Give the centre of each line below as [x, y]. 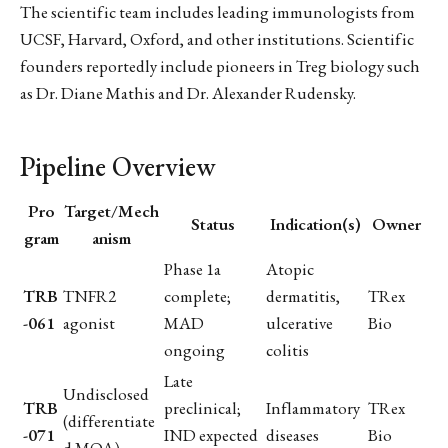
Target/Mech [111, 211]
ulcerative [299, 323]
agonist [89, 323]
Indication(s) [315, 224]
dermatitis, [303, 296]
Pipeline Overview [118, 166]
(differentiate [109, 421]
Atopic [290, 269]
